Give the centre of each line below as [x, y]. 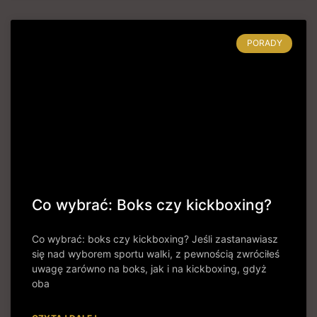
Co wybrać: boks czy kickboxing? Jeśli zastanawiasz [155, 239]
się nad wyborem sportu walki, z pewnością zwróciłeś [156, 254]
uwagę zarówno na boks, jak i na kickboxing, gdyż [149, 269]
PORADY [264, 43]
